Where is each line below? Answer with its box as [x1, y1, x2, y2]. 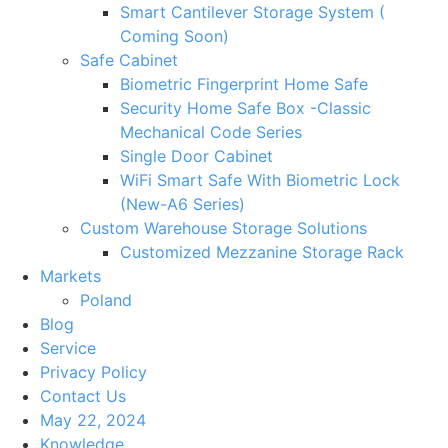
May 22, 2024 [40, 410, 146, 430]
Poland [80, 290, 132, 310]
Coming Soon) [120, 26, 229, 46]
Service [40, 338, 96, 358]
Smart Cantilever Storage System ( [120, 2, 385, 22]
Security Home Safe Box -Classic [120, 98, 371, 118]
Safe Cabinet [80, 50, 178, 70]
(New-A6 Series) [120, 194, 245, 214]
